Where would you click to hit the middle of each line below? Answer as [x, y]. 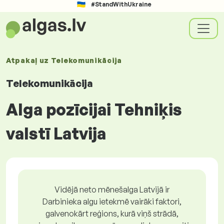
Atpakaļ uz [28, 60]
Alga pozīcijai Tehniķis [94, 109]
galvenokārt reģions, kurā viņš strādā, [112, 213]
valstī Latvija [56, 133]
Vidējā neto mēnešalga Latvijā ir [112, 189]
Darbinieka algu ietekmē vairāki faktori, [112, 201]
